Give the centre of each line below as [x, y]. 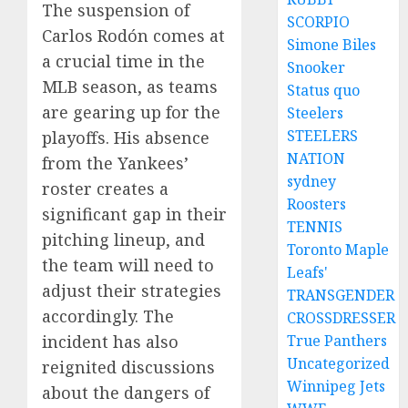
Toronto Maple [338, 250]
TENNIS [315, 227]
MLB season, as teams [130, 87]
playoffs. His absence [126, 138]
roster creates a [105, 189]
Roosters [317, 204]
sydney [312, 181]
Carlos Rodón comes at [133, 36]
